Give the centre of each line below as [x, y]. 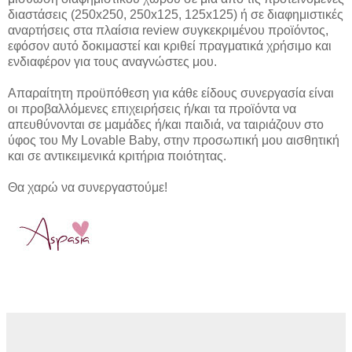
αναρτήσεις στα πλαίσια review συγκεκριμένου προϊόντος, [168, 31]
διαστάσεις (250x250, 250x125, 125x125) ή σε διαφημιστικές [176, 15]
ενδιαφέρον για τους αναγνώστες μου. [112, 62]
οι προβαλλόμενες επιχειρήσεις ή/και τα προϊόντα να [152, 109]
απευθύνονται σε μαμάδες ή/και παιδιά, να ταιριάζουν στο [166, 125]
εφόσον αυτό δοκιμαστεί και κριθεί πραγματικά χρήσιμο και [170, 46]
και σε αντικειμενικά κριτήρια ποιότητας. [117, 156]
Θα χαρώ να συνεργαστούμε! [88, 188]
